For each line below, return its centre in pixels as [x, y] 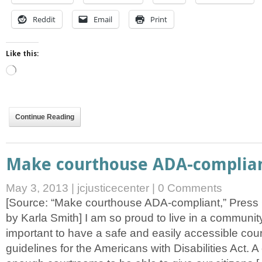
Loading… [32, 69]
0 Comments [190, 188]
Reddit [44, 19]
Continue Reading [45, 117]
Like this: [22, 54]
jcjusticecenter [113, 188]
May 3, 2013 [39, 188]
